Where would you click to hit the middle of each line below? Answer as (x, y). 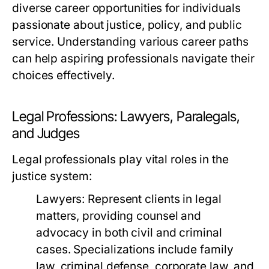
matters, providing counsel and (119, 216)
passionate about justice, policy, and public (127, 25)
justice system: (52, 176)
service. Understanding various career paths (130, 42)
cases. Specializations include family (135, 249)
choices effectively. (64, 75)
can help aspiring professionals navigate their (133, 59)
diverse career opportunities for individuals (126, 8)
